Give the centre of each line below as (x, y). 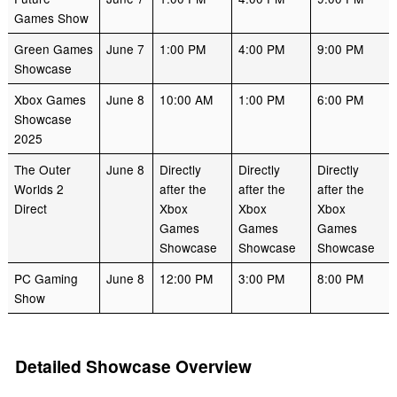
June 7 (125, 49)
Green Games (53, 49)
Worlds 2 (39, 189)
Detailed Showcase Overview (133, 366)
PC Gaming (46, 279)
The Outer (42, 170)
